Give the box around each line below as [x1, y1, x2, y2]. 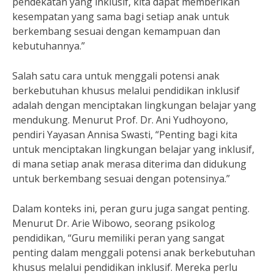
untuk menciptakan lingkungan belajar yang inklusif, [12, 143, 254, 156]
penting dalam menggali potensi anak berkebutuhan [12, 246, 255, 259]
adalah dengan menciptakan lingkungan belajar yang [12, 98, 256, 112]
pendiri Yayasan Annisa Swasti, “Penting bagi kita [12, 128, 237, 141]
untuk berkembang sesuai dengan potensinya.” [12, 172, 230, 185]
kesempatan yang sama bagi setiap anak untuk [12, 10, 229, 23]
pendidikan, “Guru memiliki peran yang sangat [12, 231, 224, 245]
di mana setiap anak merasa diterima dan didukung [12, 157, 246, 171]
